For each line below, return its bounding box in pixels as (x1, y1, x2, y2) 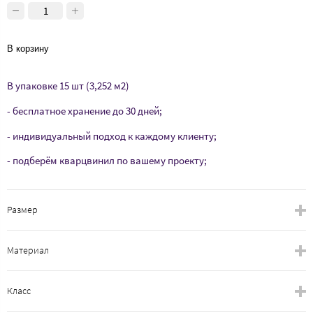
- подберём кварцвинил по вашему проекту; (7, 154, 207, 168)
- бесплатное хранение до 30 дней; (7, 103, 162, 117)
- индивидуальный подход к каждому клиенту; (7, 129, 217, 143)
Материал (7, 244, 49, 257)
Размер (7, 203, 38, 217)
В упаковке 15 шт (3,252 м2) (7, 78, 129, 92)
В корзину (7, 43, 49, 54)
